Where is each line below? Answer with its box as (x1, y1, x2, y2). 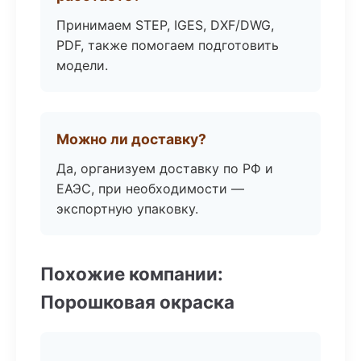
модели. (56, 57, 108, 73)
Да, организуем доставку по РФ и (56, 160, 273, 176)
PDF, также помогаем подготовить (56, 37, 279, 53)
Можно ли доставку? (56, 131, 206, 147)
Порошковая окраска (40, 291, 234, 313)
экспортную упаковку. (56, 201, 198, 217)
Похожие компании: (40, 263, 223, 284)
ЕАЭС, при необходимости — (56, 180, 244, 197)
